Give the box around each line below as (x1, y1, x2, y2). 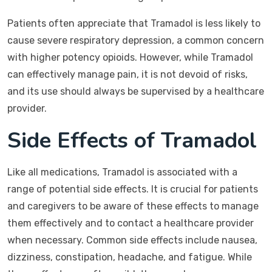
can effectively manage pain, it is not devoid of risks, (7, 69, 248, 80)
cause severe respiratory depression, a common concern (7, 35, 264, 46)
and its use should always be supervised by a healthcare (7, 86, 264, 97)
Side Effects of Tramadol (7, 126, 257, 155)
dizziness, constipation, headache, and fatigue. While (7, 251, 252, 263)
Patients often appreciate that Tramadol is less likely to (7, 18, 260, 29)
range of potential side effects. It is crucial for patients (7, 183, 258, 195)
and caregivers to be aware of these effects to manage (7, 200, 259, 212)
